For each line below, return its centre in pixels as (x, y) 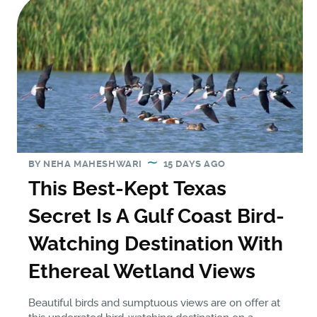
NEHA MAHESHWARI (93, 164)
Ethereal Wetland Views (142, 272)
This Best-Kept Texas (127, 189)
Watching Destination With (156, 244)
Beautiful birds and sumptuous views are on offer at (154, 303)
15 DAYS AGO (194, 164)
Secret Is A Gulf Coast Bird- (156, 217)
